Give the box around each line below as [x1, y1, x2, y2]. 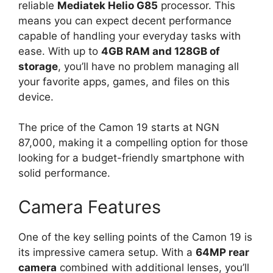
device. [18, 90, 54, 103]
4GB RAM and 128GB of [101, 44, 220, 57]
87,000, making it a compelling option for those [18, 136, 248, 149]
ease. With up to [18, 44, 101, 57]
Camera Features [18, 196, 161, 218]
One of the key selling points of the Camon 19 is [18, 230, 252, 243]
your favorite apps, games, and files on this [18, 75, 230, 88]
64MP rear [196, 246, 249, 258]
